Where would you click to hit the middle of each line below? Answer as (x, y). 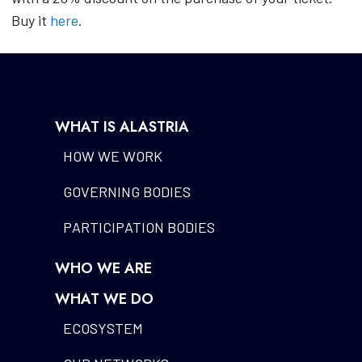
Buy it (30, 21)
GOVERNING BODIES (126, 192)
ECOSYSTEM (103, 328)
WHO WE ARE (103, 269)
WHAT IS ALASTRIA (122, 127)
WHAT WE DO (104, 299)
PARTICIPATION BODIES (139, 227)
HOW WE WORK (112, 156)
